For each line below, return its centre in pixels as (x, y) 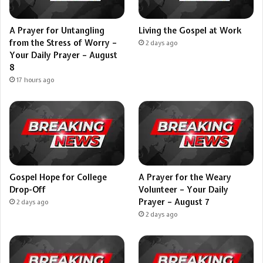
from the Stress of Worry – (63, 43)
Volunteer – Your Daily (184, 189)
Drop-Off (28, 189)
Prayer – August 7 (174, 202)
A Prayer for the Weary (185, 177)
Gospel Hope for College (58, 177)
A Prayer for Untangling (57, 30)
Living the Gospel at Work (190, 30)
